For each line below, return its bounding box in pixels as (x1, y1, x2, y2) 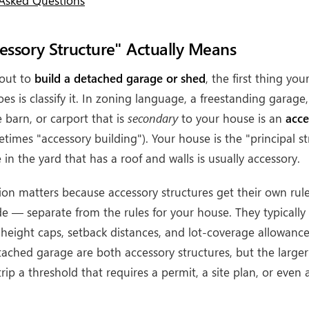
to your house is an (178, 110, 286, 126)
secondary (128, 110, 178, 126)
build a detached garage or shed (34, 70, 206, 86)
